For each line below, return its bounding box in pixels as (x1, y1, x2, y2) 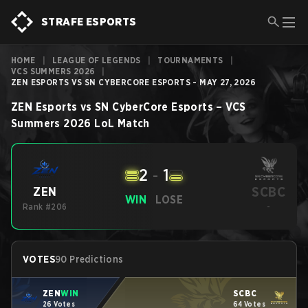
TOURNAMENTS (157, 55, 223, 65)
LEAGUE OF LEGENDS (52, 55, 141, 65)
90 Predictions (55, 254, 124, 265)
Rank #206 (23, 201, 67, 212)
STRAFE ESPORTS (41, 15, 137, 28)
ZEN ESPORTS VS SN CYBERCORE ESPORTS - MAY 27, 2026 (11, 77, 256, 87)
